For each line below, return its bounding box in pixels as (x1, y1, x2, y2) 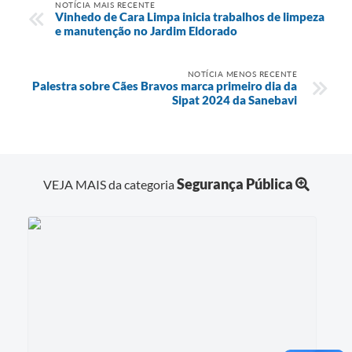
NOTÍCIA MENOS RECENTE (187, 68, 297, 79)
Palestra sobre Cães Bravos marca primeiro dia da (32, 78, 297, 93)
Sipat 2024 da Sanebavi (172, 92, 297, 107)
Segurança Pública (176, 174, 293, 192)
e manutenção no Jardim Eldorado (55, 23, 237, 38)
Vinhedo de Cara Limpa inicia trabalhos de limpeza (55, 9, 324, 24)
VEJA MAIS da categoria (42, 176, 177, 192)
